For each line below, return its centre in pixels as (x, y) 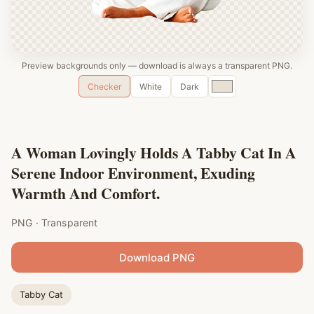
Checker (104, 86)
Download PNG (157, 257)
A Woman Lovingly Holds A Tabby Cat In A (154, 152)
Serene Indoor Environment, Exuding (133, 173)
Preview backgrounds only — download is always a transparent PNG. (157, 66)
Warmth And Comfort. (86, 193)
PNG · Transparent (55, 223)
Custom (228, 83)
